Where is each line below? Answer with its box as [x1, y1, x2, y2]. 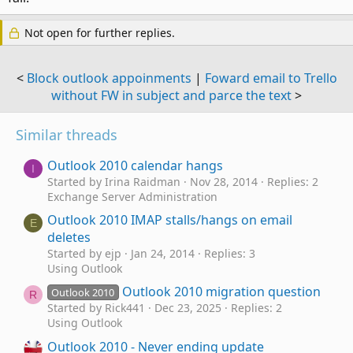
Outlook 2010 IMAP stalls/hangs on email [47, 211, 292, 229]
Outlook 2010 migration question [121, 283, 321, 301]
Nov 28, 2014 [190, 174, 258, 190]
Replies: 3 [204, 246, 255, 262]
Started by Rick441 [47, 300, 145, 316]
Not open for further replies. [21, 25, 175, 40]
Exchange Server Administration [47, 189, 217, 205]
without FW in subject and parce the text [51, 87, 292, 104]
